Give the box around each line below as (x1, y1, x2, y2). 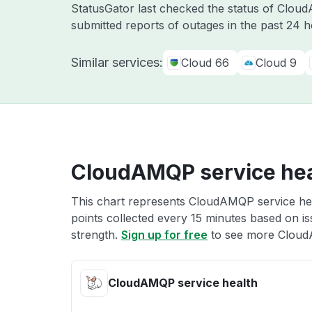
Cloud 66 (181, 56, 229, 70)
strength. (71, 228, 121, 242)
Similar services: (71, 55, 163, 70)
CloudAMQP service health (108, 276, 258, 290)
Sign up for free (121, 228, 208, 242)
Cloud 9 (256, 56, 297, 70)
